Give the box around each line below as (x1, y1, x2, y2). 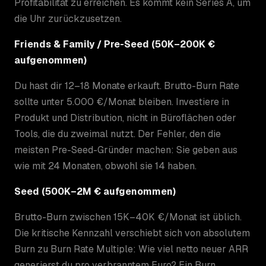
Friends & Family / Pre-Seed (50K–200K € (14, 37, 215, 50)
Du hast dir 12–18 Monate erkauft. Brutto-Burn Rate (14, 79, 239, 92)
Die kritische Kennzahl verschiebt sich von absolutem (14, 226, 250, 239)
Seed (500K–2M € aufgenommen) (14, 185, 176, 198)
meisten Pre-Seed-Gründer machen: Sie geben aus (14, 143, 237, 156)
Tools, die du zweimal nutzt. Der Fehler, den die (14, 127, 221, 140)
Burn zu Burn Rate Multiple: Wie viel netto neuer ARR (14, 242, 248, 255)
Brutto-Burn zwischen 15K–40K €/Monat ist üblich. (14, 210, 242, 223)
